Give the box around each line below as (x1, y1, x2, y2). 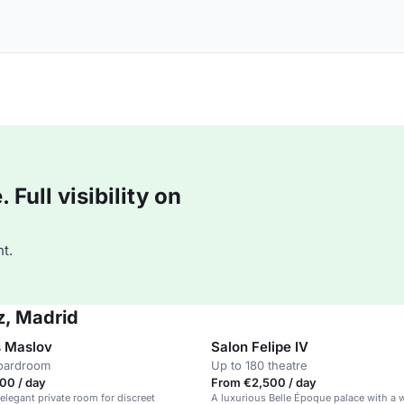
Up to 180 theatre (211, 358, 308, 372)
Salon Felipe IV (211, 338, 308, 355)
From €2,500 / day (211, 375, 317, 390)
